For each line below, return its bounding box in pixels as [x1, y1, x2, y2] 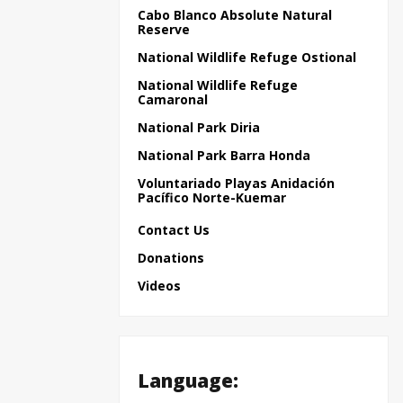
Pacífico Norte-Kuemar [138, 189, 286, 206]
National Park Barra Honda [138, 147, 310, 164]
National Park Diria [138, 119, 260, 136]
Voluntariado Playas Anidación [138, 175, 335, 192]
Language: [138, 368, 238, 394]
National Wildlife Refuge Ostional [138, 49, 356, 66]
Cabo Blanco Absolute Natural [138, 6, 332, 23]
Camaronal [138, 91, 208, 108]
